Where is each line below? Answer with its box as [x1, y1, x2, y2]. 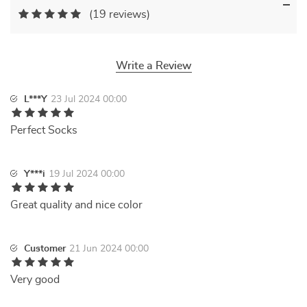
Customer [24, 244, 66, 254]
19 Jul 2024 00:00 [49, 169, 125, 179]
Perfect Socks [10, 125, 77, 136]
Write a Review [115, 60, 192, 71]
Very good [10, 274, 60, 285]
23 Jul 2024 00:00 [51, 95, 127, 104]
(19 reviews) [89, 9, 150, 20]
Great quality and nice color [10, 199, 143, 210]
